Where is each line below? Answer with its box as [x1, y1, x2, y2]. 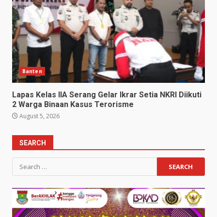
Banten [22, 67, 42, 75]
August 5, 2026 [18, 111, 60, 120]
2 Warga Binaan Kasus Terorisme [12, 99, 134, 109]
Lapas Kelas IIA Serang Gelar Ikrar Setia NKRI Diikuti [12, 90, 201, 99]
